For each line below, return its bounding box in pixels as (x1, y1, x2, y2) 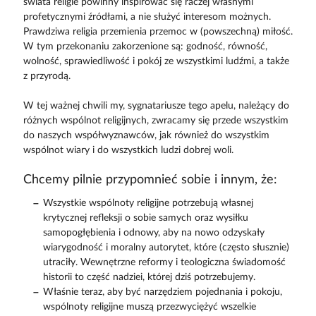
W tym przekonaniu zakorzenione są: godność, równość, (23, 42, 267, 51)
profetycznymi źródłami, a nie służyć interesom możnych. (23, 12, 271, 22)
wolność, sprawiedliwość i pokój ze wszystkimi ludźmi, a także (23, 56, 289, 66)
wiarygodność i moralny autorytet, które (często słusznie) (42, 243, 289, 253)
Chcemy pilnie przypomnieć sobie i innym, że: (23, 174, 277, 186)
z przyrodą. (23, 71, 71, 81)
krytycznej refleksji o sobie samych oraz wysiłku (42, 213, 248, 223)
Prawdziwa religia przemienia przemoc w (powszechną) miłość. (23, 27, 293, 37)
